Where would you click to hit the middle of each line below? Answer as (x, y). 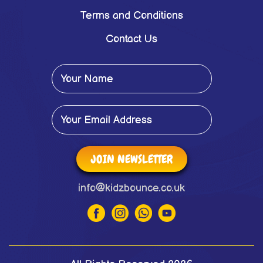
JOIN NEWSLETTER (131, 159)
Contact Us (131, 39)
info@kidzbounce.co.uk (131, 188)
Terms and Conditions (131, 16)
